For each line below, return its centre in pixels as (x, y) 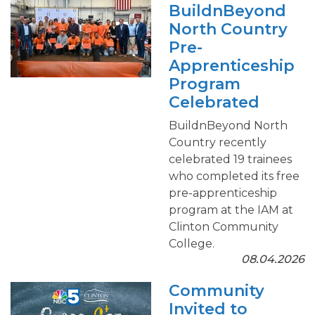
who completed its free (234, 176)
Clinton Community (224, 227)
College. (192, 244)
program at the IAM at (231, 210)
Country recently (218, 142)
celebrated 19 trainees (230, 159)
